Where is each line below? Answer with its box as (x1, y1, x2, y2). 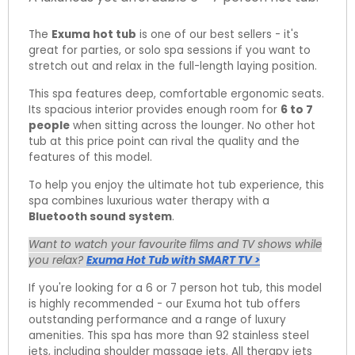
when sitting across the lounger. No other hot (70, 117, 315, 133)
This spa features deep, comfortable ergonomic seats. (29, 86, 324, 101)
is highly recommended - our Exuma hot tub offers (29, 296, 300, 311)
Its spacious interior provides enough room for (29, 101, 281, 117)
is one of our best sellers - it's (136, 26, 299, 42)
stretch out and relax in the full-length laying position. (29, 58, 317, 74)
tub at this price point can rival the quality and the (29, 133, 300, 149)
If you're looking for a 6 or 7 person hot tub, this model (29, 280, 322, 296)
